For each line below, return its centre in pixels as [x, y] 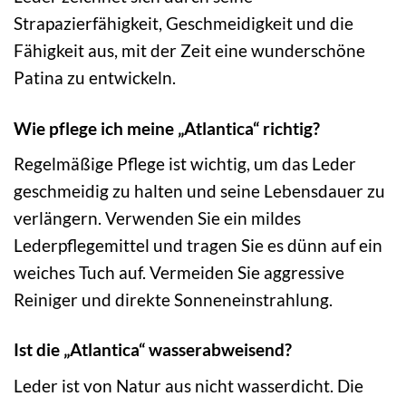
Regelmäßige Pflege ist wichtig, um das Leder [185, 164]
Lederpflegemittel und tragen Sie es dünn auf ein [198, 246]
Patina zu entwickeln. [95, 78]
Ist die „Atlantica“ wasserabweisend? [153, 350]
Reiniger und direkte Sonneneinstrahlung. [173, 300]
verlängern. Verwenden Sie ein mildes [157, 218]
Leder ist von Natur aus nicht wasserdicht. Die [188, 386]
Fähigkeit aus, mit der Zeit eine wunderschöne [189, 51]
